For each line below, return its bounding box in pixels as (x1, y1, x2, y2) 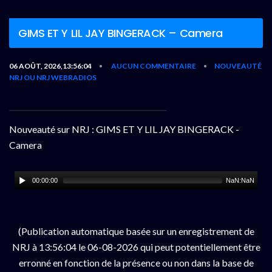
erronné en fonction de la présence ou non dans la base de (18, 256, 254, 268)
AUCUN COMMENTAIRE (111, 61, 196, 70)
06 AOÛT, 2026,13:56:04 (9, 61, 92, 70)
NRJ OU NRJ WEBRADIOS (9, 72, 97, 82)
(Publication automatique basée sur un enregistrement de (18, 225, 254, 237)
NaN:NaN (226, 176, 255, 184)
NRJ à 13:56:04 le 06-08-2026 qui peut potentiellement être (12, 240, 260, 253)
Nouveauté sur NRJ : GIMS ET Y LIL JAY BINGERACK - (9, 123, 239, 135)
